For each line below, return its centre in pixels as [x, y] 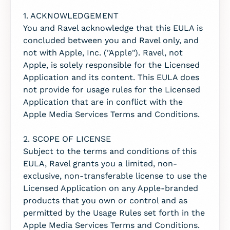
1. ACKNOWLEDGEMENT [71, 16]
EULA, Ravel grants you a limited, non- [100, 164]
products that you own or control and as [105, 200]
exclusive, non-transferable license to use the [115, 176]
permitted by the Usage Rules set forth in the [114, 213]
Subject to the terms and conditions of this [110, 151]
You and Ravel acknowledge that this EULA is [113, 28]
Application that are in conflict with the [103, 102]
